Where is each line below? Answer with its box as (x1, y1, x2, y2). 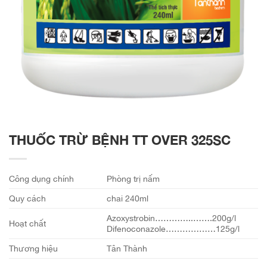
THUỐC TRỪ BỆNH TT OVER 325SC (9, 132, 231, 148)
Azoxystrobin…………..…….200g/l (107, 213, 237, 223)
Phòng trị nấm (107, 173, 160, 184)
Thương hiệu (9, 243, 58, 254)
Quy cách (9, 193, 46, 204)
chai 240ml (107, 193, 149, 204)
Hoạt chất (9, 218, 46, 229)
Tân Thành (107, 243, 148, 254)
